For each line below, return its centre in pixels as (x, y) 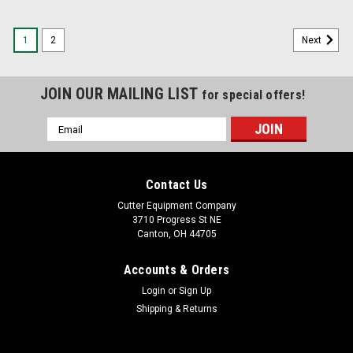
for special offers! (254, 95)
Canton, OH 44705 (176, 234)
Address (68, 141)
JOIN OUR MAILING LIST (121, 94)
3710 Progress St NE (176, 220)
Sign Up (195, 291)
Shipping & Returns (176, 309)
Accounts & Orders (176, 270)
